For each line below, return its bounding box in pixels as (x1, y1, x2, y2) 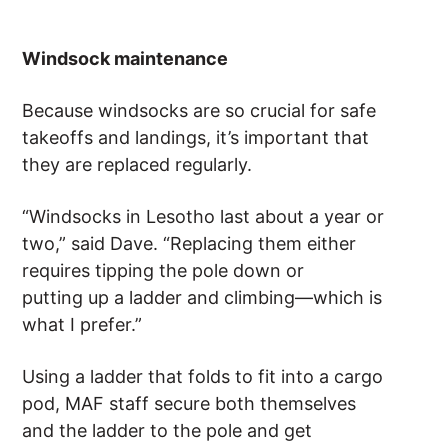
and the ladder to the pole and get (22, 420, 313, 442)
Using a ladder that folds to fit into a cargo (22, 366, 384, 388)
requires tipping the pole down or (22, 260, 305, 282)
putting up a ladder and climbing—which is (22, 287, 383, 309)
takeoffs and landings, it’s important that (22, 127, 370, 149)
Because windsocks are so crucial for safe (22, 100, 377, 122)
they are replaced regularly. (22, 154, 263, 176)
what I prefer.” (22, 314, 153, 336)
